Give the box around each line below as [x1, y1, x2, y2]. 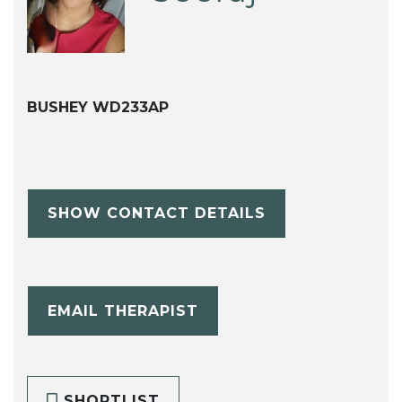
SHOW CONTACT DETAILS [47, 205, 266, 222]
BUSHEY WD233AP [27, 98, 169, 116]
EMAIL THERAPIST [47, 301, 198, 319]
